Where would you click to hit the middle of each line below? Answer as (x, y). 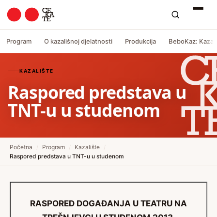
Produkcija (140, 41)
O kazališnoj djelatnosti (78, 41)
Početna (21, 147)
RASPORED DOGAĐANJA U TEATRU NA (108, 203)
